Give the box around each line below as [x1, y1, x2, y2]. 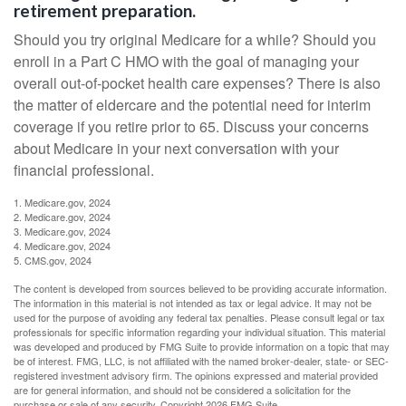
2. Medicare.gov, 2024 [14, 209, 111, 224]
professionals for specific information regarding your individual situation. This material [14, 324, 385, 339]
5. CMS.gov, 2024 [14, 253, 92, 267]
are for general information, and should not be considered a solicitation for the [14, 382, 351, 397]
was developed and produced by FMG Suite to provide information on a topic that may [14, 339, 390, 353]
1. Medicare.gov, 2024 [14, 195, 111, 209]
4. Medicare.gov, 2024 [14, 238, 111, 253]
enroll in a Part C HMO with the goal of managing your [14, 51, 359, 72]
